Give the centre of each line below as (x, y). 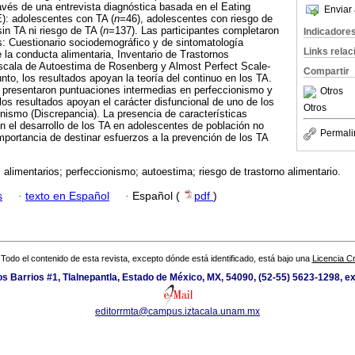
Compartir (326, 71)
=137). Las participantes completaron (194, 31)
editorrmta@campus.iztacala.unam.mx (177, 312)
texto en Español (67, 196)
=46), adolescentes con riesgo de (196, 19)
